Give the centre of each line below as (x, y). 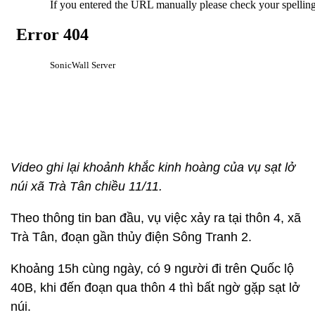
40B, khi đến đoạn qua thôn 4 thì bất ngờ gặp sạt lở (155, 288)
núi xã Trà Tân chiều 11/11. (86, 186)
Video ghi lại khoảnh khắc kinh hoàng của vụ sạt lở (153, 167)
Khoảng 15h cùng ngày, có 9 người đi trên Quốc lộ (152, 269)
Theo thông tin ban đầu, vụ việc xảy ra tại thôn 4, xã (156, 218)
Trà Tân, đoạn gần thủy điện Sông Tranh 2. (131, 237)
